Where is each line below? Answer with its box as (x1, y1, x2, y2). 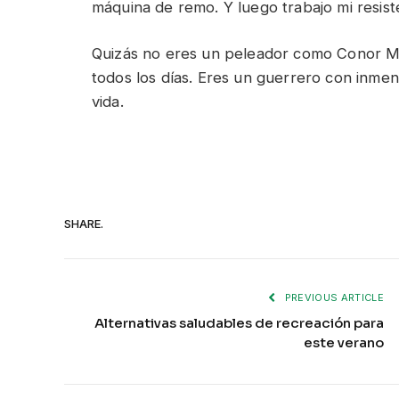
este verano (304, 333, 384, 351)
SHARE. (64, 216, 103, 232)
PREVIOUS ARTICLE (281, 290, 384, 304)
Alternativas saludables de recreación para (94, 313, 384, 331)
